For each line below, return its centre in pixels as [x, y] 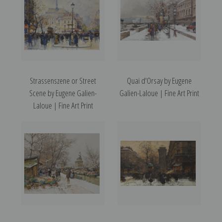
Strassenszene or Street [63, 81]
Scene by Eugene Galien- [63, 93]
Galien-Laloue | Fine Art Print [159, 93]
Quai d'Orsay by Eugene [159, 81]
